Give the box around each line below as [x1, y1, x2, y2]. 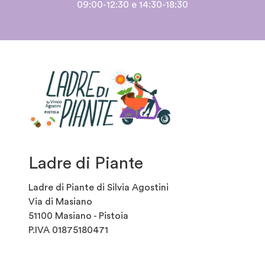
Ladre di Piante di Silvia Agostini [28, 183, 169, 193]
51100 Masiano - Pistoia [28, 211, 128, 221]
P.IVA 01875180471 [28, 225, 108, 235]
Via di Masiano [28, 197, 92, 207]
